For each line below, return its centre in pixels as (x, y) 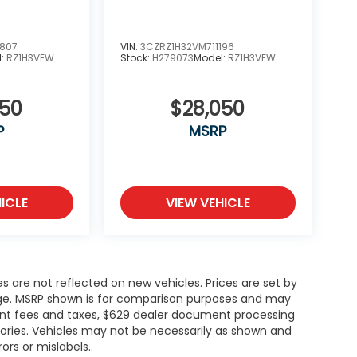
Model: (210, 57)
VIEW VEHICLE (208, 202)
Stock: (136, 57)
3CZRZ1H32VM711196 (187, 46)
